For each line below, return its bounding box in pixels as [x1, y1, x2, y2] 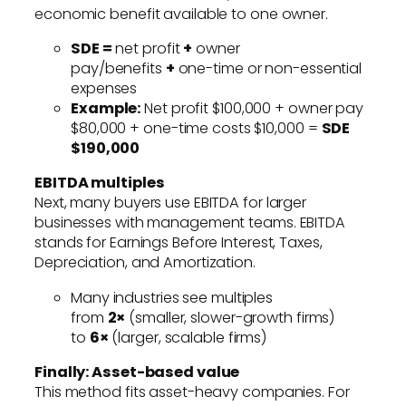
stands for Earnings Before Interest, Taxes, [34, 232, 323, 254]
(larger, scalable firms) [108, 326, 268, 348]
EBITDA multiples [34, 172, 165, 194]
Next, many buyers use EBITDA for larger [34, 192, 307, 214]
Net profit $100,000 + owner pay [140, 98, 364, 120]
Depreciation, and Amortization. [34, 252, 256, 274]
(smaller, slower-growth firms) [125, 306, 336, 328]
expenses [71, 78, 138, 100]
